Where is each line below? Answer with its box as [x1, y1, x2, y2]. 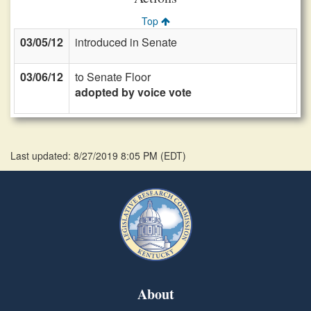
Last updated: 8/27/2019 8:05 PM [10, 149, 160, 162]
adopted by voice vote [75, 84, 192, 100]
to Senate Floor [75, 69, 151, 85]
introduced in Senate [75, 34, 177, 50]
